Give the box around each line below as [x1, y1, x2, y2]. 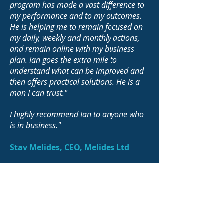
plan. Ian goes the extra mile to [10, 54, 117, 65]
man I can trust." [10, 87, 67, 98]
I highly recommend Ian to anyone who [10, 109, 144, 120]
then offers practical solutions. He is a [10, 76, 140, 87]
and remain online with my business [10, 43, 134, 54]
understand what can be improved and [10, 65, 144, 76]
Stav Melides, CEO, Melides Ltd [10, 142, 129, 153]
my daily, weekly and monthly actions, [10, 32, 140, 43]
